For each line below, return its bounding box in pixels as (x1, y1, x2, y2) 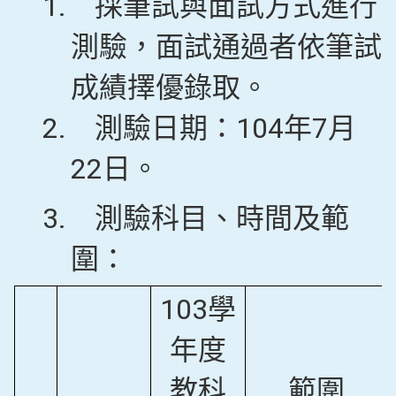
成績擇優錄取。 (71, 71, 269, 104)
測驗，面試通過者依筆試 (71, 30, 382, 64)
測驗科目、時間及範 (95, 202, 349, 235)
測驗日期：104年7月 (95, 111, 356, 145)
